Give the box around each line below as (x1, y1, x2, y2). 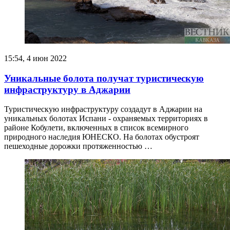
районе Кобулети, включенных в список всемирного (4, 123, 188, 132)
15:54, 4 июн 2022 (4, 53, 67, 63)
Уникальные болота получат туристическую (4, 72, 204, 84)
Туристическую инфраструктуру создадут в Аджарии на (4, 105, 202, 114)
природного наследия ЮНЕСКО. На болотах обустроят (4, 132, 199, 142)
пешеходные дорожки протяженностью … (4, 142, 152, 151)
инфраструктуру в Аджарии (4, 84, 130, 95)
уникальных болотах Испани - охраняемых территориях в (4, 114, 208, 123)
